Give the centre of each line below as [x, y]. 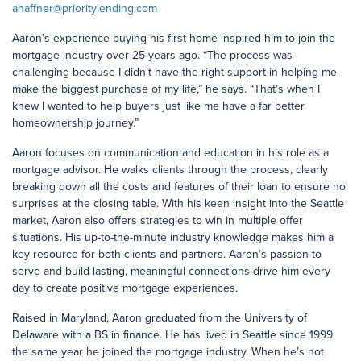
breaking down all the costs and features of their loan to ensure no [179, 187]
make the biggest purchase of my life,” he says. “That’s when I [166, 89]
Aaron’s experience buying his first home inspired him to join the [174, 38]
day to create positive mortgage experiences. [125, 288]
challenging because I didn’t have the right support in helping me [174, 72]
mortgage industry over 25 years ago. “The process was [152, 55]
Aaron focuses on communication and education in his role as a [170, 153]
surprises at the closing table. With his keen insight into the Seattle [178, 203]
